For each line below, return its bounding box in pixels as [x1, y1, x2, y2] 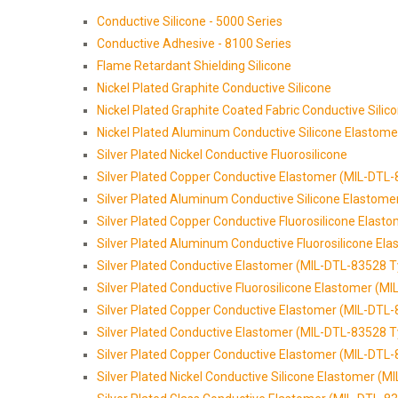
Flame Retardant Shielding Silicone [97, 59, 294, 74]
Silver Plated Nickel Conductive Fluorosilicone [97, 147, 350, 163]
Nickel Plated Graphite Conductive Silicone [97, 81, 331, 96]
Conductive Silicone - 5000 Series [97, 14, 283, 29]
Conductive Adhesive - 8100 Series [97, 36, 291, 52]
